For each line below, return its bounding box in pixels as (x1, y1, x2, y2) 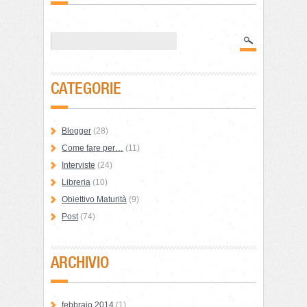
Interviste (62, 160, 95, 170)
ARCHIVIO (51, 252, 109, 272)
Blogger (62, 126, 91, 136)
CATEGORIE (51, 78, 121, 98)
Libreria (62, 177, 90, 187)
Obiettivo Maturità (62, 195, 127, 204)
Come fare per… (62, 143, 123, 153)
